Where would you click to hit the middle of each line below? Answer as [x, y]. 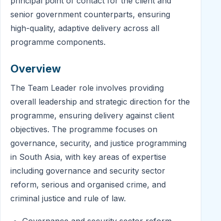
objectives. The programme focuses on [84, 129]
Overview [36, 69]
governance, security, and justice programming [98, 143]
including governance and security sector [88, 171]
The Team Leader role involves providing [87, 88]
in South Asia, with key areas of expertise [88, 157]
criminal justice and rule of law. [68, 199]
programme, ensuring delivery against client [92, 116]
